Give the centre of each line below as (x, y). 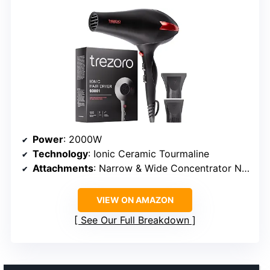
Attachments (63, 168)
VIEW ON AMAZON (135, 200)
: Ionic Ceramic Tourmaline (149, 154)
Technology (60, 154)
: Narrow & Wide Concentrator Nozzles (168, 168)
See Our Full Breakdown (135, 220)
